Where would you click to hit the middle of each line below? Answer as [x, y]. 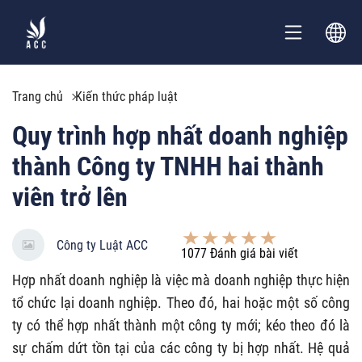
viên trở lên [70, 197]
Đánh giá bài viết [253, 253]
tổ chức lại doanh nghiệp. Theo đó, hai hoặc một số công [181, 303]
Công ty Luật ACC [102, 245]
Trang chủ [38, 97]
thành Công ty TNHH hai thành [168, 166]
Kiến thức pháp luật [126, 97]
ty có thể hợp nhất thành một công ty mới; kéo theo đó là [181, 325]
